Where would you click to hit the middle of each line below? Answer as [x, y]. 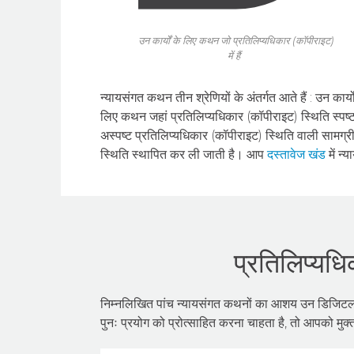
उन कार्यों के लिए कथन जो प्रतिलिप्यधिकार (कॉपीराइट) [236, 41]
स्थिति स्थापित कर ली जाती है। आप [184, 155]
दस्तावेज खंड [296, 155]
